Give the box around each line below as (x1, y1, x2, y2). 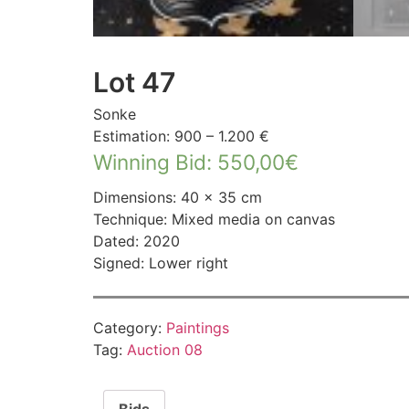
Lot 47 (93, 66, 176, 100)
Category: (93, 319, 166, 338)
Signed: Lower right (93, 254, 228, 273)
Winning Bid (93, 150, 206, 175)
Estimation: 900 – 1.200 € (93, 127, 269, 146)
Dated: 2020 (93, 232, 180, 251)
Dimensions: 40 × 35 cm (93, 188, 262, 207)
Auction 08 (127, 341, 203, 360)
